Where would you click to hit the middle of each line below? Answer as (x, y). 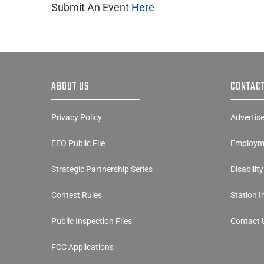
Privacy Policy (76, 118)
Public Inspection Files (91, 221)
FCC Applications (82, 247)
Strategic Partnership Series (102, 169)
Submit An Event (91, 8)
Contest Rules (76, 195)
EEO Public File (78, 143)
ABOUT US (70, 87)
